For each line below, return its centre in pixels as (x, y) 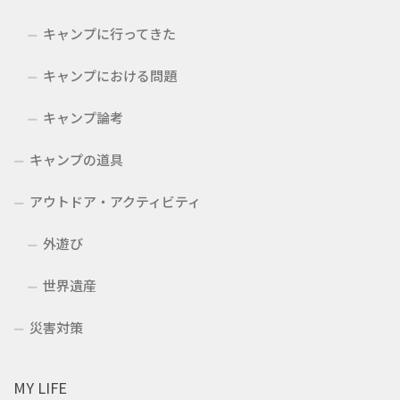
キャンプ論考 (83, 118)
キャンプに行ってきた (109, 34)
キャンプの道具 (76, 160)
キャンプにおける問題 (110, 76)
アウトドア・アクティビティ (115, 202)
